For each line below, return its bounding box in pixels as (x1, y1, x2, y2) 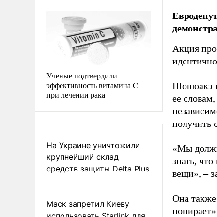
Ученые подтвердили (46, 70, 117, 80)
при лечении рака (46, 89, 105, 100)
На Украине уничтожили (46, 140, 140, 150)
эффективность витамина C (46, 79, 138, 90)
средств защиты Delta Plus (46, 163, 149, 173)
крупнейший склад (46, 152, 119, 162)
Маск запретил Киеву (46, 199, 129, 209)
